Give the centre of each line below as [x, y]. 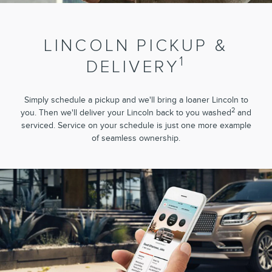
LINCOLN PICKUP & [136, 45]
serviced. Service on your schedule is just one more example [136, 126]
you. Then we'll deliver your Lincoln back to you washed [126, 113]
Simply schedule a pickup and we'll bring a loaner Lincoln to [136, 100]
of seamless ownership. [136, 138]
